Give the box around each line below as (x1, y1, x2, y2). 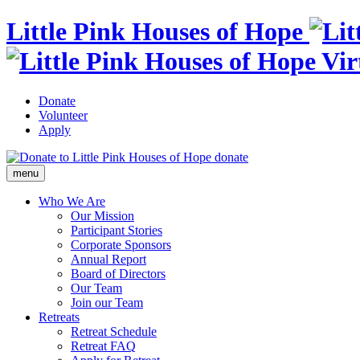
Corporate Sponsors (71, 237, 171, 252)
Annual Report (71, 252, 146, 266)
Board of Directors (71, 266, 166, 280)
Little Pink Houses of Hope (6, 17, 303, 47)
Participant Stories (71, 223, 162, 237)
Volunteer (39, 108, 88, 122)
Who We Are (39, 194, 105, 208)
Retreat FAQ (71, 338, 136, 353)
